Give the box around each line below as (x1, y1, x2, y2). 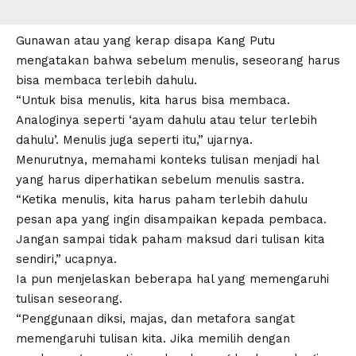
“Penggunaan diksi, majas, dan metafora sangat (16, 311, 295, 327)
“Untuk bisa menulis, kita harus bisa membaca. (16, 93, 290, 108)
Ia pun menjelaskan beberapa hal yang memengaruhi (16, 272, 329, 287)
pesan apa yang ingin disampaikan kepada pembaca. (16, 212, 327, 227)
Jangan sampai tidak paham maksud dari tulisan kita (16, 232, 325, 247)
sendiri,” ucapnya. (16, 252, 117, 267)
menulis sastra (215, 172, 301, 188)
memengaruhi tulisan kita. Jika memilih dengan (16, 331, 290, 346)
